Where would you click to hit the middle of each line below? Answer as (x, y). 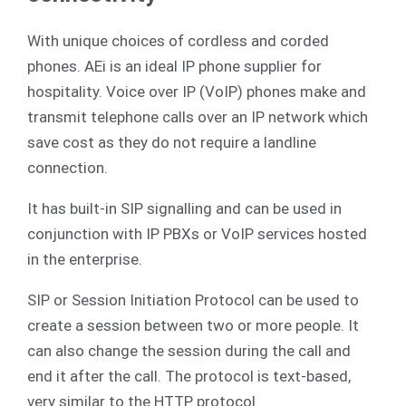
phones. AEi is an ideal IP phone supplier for (174, 67)
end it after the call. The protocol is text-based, (188, 377)
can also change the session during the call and (188, 351)
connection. (69, 168)
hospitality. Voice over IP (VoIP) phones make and (196, 92)
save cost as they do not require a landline (171, 143)
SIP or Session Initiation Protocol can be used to (193, 300)
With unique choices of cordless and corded (178, 41)
